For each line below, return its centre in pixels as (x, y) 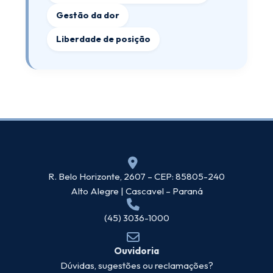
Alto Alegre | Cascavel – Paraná (136, 191)
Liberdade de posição (104, 39)
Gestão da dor (88, 15)
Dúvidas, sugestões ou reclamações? (136, 265)
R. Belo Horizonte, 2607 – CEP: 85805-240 (136, 176)
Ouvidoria (136, 251)
